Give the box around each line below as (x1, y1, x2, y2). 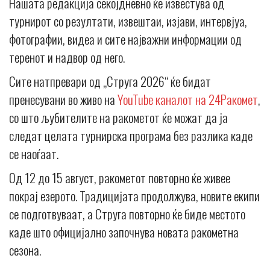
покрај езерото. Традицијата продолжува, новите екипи (9, 186, 260, 206)
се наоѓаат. (9, 144, 58, 163)
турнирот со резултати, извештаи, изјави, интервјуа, (9, 11, 247, 31)
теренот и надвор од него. (9, 48, 125, 67)
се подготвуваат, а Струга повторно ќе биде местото (9, 204, 245, 224)
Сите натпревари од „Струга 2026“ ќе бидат (9, 72, 211, 91)
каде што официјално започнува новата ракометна (9, 222, 239, 242)
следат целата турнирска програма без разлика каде (9, 126, 253, 145)
